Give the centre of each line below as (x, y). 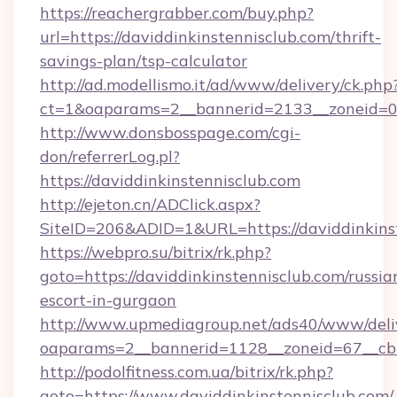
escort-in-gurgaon (108, 300)
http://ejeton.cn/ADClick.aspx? (150, 204)
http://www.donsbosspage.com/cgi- (170, 132)
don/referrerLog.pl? (110, 156)
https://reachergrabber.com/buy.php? (177, 13)
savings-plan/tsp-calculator (144, 61)
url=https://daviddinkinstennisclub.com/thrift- (210, 37)
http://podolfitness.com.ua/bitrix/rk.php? (187, 372)
